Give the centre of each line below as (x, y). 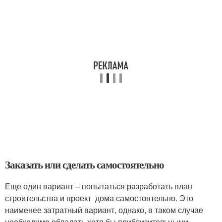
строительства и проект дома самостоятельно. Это (99, 198)
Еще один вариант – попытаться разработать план (99, 186)
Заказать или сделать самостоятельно (85, 164)
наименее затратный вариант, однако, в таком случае (104, 210)
